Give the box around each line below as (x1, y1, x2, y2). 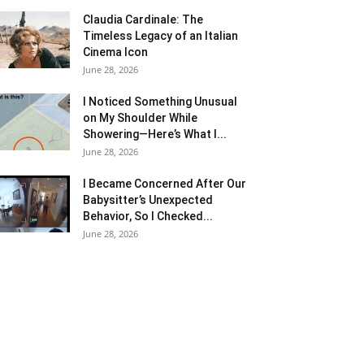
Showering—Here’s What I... (83, 128, 227, 141)
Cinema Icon (83, 45, 148, 58)
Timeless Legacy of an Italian (83, 29, 238, 42)
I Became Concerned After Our (83, 177, 246, 190)
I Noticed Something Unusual (83, 95, 237, 108)
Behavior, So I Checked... (83, 210, 213, 223)
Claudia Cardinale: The (83, 13, 203, 26)
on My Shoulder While (83, 111, 197, 124)
